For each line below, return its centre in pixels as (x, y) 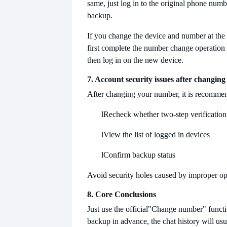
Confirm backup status (139, 155)
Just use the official (118, 209)
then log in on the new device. (135, 60)
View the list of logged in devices (157, 134)
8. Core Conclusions (122, 194)
